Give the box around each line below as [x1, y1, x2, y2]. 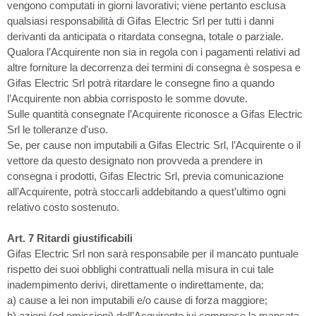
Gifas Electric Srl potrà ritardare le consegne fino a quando [7, 76, 274, 89]
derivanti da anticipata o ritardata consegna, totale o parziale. [7, 30, 284, 42]
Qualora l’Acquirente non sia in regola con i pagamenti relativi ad [7, 45, 300, 58]
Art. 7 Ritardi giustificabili [7, 232, 133, 244]
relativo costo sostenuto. [7, 200, 119, 213]
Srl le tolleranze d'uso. [7, 123, 108, 135]
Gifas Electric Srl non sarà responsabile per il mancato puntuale [7, 248, 298, 260]
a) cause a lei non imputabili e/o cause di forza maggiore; [7, 294, 267, 306]
